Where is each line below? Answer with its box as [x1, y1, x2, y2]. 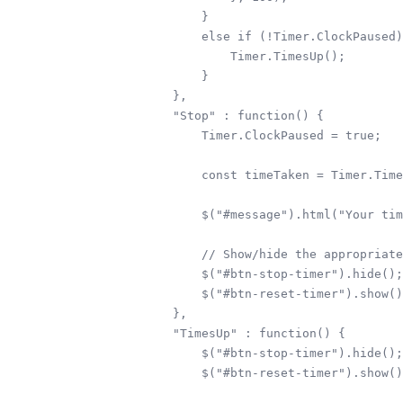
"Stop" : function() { [144, 108, 324, 122]
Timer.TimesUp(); [144, 49, 345, 63]
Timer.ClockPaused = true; [144, 128, 381, 142]
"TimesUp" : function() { [144, 326, 345, 340]
